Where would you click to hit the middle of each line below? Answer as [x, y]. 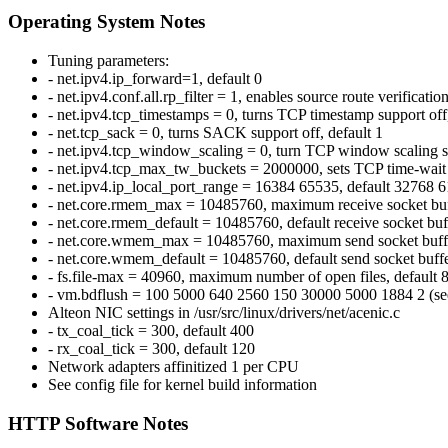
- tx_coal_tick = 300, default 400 [151, 331]
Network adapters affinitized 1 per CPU [173, 367]
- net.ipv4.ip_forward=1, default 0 [155, 79]
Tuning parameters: [108, 61]
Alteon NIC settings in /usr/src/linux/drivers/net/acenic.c [224, 313]
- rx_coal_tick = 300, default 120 [151, 349]
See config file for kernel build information [182, 385]
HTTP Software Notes [98, 423]
